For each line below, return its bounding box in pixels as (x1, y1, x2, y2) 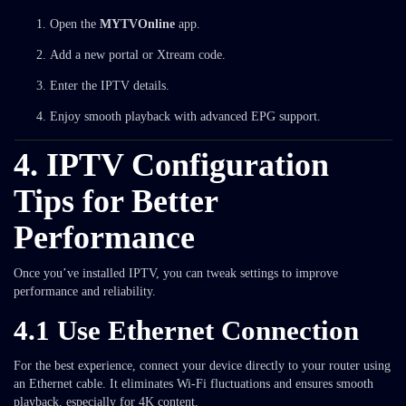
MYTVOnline (100, 17, 175, 31)
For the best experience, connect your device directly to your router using (14, 359, 391, 372)
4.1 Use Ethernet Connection (14, 314, 359, 346)
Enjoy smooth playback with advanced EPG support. (50, 110, 321, 123)
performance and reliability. (14, 285, 156, 298)
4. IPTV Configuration (14, 147, 329, 183)
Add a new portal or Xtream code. (50, 48, 226, 62)
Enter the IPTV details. (50, 79, 169, 92)
